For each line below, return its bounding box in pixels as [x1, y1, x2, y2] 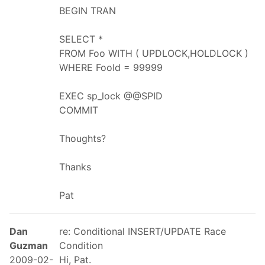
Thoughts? [59, 132, 106, 144]
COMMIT [59, 104, 98, 116]
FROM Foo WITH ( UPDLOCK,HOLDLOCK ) [59, 47, 248, 59]
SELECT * [59, 33, 103, 45]
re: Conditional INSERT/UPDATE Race [59, 225, 226, 237]
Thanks [59, 160, 91, 173]
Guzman [9, 239, 48, 251]
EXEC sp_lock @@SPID [59, 89, 163, 102]
